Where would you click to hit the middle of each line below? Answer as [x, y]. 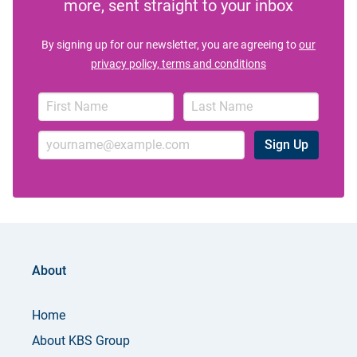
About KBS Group [81, 340]
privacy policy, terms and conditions [178, 63]
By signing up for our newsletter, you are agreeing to [170, 44]
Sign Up [286, 144]
